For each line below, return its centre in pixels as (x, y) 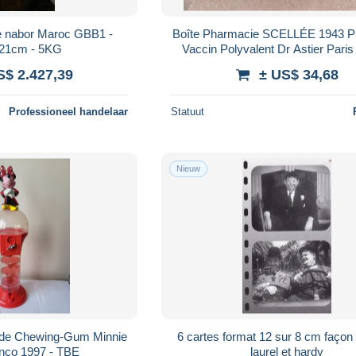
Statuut (188, 111)
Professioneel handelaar (69, 111)
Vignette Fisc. (287, 64)
